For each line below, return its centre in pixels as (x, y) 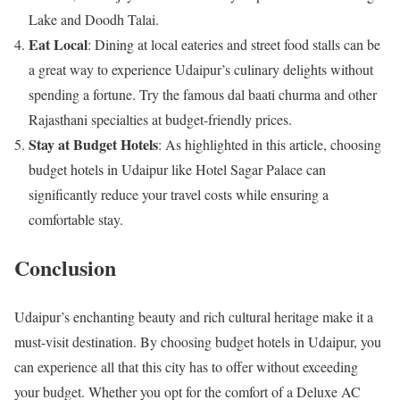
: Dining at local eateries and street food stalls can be (234, 44)
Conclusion (65, 268)
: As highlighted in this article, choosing (270, 144)
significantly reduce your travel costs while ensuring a (179, 194)
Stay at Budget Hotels (93, 144)
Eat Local (58, 44)
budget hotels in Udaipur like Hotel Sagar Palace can (177, 169)
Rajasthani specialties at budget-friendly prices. (160, 119)
